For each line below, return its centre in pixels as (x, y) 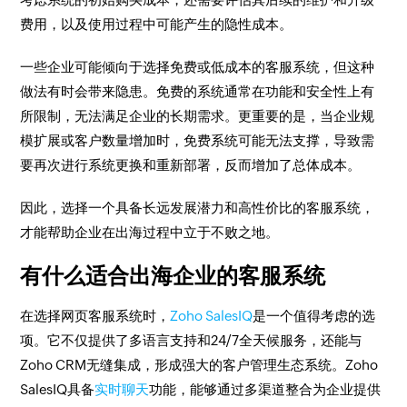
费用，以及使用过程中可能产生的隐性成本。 (157, 24)
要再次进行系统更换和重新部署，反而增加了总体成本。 (191, 165)
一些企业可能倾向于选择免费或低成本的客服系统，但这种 (198, 67)
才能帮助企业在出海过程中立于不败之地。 (150, 232)
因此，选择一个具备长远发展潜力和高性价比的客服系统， (198, 208)
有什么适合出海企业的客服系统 (173, 276)
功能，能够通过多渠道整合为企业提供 (265, 389)
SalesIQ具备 (58, 389)
